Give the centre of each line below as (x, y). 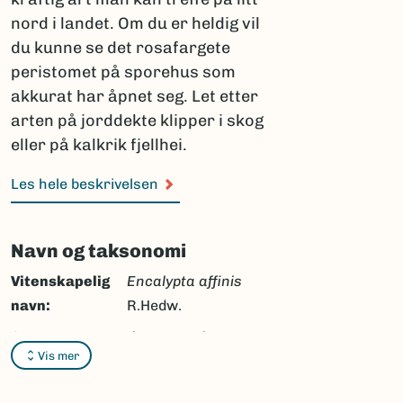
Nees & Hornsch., (155, 361)
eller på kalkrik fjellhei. (99, 145)
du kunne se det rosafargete (121, 48)
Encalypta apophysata (173, 337)
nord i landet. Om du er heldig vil (135, 23)
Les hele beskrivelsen (85, 184)
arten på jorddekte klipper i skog (137, 121)
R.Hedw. (154, 305)
